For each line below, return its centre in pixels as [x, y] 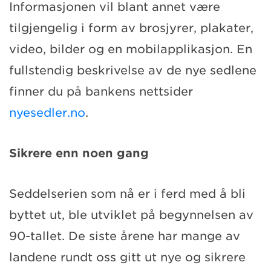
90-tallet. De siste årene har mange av [125, 236]
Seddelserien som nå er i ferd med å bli [127, 194]
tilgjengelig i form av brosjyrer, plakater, [131, 28]
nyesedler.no [47, 113]
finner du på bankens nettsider [101, 91]
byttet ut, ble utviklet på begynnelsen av [131, 215]
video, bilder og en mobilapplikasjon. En [131, 49]
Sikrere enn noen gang [79, 153]
